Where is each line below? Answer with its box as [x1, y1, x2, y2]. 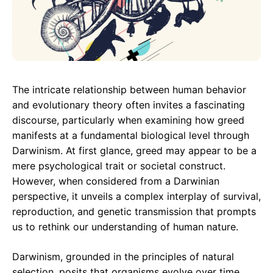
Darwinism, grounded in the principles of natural [12, 250, 234, 263]
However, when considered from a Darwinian [12, 175, 219, 188]
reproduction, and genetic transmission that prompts [12, 205, 256, 218]
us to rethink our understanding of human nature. [12, 221, 238, 233]
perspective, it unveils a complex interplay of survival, [12, 190, 261, 203]
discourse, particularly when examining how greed [12, 114, 244, 127]
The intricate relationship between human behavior [12, 83, 246, 96]
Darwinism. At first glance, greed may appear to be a [12, 144, 257, 157]
